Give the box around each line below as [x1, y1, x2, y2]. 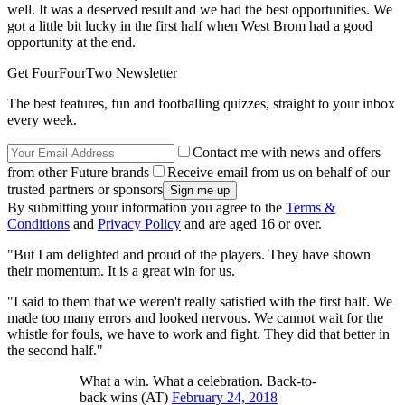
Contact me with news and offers [193, 145, 381, 161]
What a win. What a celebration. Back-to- [80, 373, 316, 390]
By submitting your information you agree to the [7, 200, 286, 216]
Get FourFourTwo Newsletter [7, 65, 177, 81]
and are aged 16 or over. [181, 216, 322, 232]
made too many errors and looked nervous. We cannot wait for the [7, 310, 383, 326]
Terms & [286, 200, 335, 216]
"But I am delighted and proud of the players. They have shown [7, 247, 371, 263]
